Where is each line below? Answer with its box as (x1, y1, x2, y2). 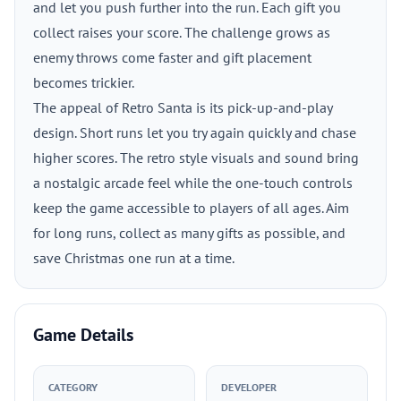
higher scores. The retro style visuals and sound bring (33, 149, 359, 166)
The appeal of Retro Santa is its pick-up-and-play (33, 98, 332, 116)
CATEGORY (48, 380, 98, 394)
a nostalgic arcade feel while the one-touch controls (33, 174, 353, 192)
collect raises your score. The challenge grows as (33, 23, 330, 41)
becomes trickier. (33, 73, 134, 91)
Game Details (33, 323, 133, 346)
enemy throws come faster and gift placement (33, 48, 311, 66)
